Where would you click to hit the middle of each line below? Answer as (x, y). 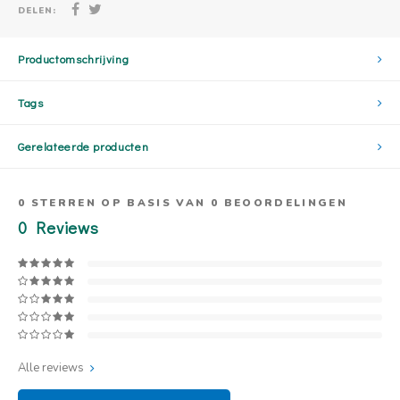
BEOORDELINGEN (283, 203)
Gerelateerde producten (83, 146)
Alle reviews (51, 368)
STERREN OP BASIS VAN (118, 203)
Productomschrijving (74, 58)
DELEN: (37, 10)
